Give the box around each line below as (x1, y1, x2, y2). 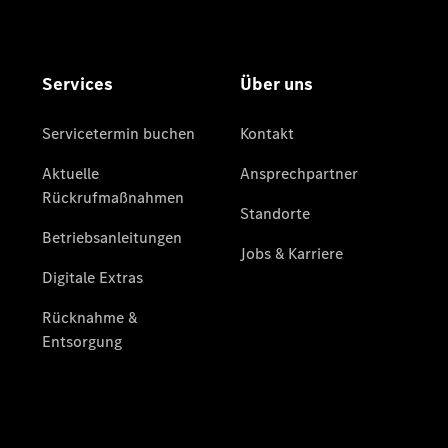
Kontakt (157, 306, 213, 327)
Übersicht (157, 285, 226, 306)
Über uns (157, 140, 221, 161)
